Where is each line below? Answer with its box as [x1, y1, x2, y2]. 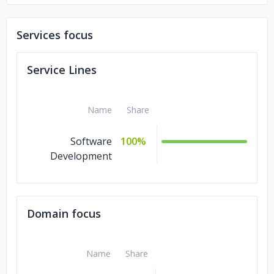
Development [50, 149, 112, 163]
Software [70, 135, 112, 148]
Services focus [17, 28, 93, 42]
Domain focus [27, 206, 101, 221]
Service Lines [27, 62, 97, 77]
